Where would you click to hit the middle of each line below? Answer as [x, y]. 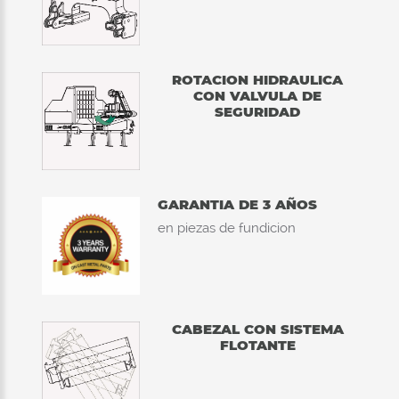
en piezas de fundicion [227, 228]
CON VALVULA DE [257, 95]
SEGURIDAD [257, 111]
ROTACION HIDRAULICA [257, 79]
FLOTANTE [257, 345]
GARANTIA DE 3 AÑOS [237, 204]
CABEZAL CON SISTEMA [257, 329]
